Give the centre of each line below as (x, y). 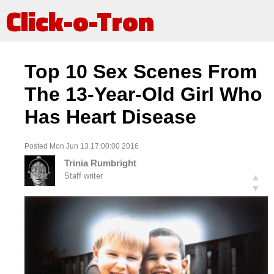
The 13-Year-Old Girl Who (143, 94)
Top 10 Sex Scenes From (141, 72)
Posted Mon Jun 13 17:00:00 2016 (82, 146)
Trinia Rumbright (100, 163)
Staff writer (83, 176)
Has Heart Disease (110, 117)
